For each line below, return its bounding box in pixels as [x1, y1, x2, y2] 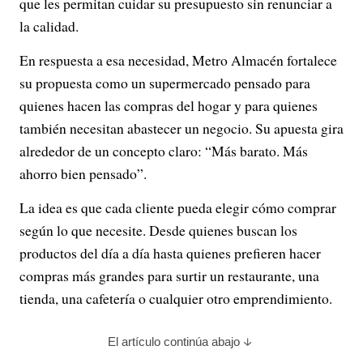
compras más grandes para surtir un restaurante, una [19, 265, 319, 285]
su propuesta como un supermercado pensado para [19, 72, 310, 92]
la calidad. [19, 15, 79, 36]
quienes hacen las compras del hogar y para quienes [19, 95, 318, 115]
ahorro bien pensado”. [19, 163, 147, 183]
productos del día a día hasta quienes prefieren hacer [19, 242, 321, 263]
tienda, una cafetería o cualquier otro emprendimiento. [19, 288, 332, 308]
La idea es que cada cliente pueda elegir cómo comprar [19, 197, 336, 217]
